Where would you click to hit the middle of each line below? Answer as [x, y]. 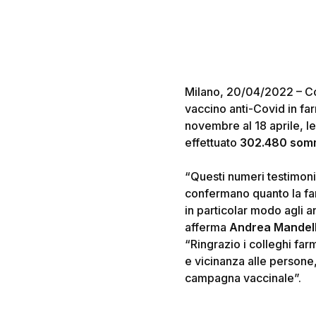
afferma [207, 227]
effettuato [212, 142]
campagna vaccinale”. [243, 278]
